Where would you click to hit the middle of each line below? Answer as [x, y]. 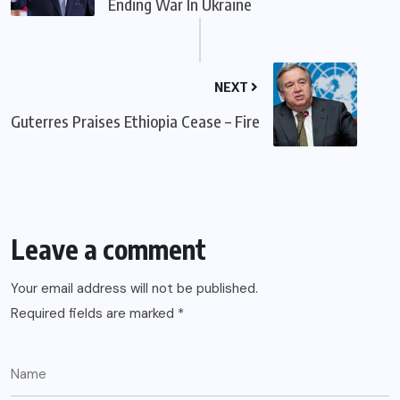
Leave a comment [108, 250]
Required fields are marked [94, 314]
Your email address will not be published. [134, 289]
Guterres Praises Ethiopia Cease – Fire [135, 121]
